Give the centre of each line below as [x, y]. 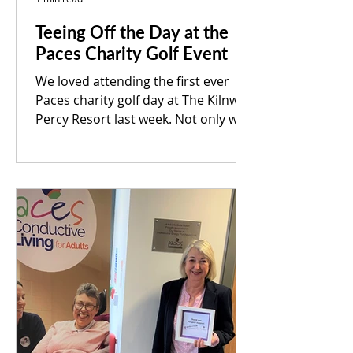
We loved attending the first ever [132, 81]
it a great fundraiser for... [110, 138]
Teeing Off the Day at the [132, 32]
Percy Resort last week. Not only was [143, 119]
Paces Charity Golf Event [132, 53]
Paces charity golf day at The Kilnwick [145, 100]
